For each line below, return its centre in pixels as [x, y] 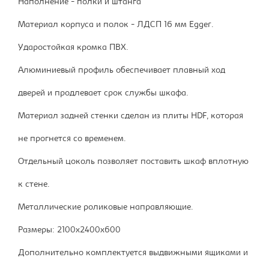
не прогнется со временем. [72, 139]
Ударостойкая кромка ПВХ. [73, 48]
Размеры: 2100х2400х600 [69, 231]
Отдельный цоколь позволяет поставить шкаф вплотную [133, 162]
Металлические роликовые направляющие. [106, 208]
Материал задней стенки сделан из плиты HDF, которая [131, 116]
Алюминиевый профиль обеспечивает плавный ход [122, 71]
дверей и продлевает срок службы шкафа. [103, 94]
